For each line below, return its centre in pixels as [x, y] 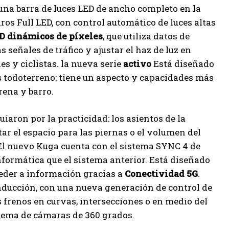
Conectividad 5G [161, 173]
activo [138, 63]
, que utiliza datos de [146, 36]
